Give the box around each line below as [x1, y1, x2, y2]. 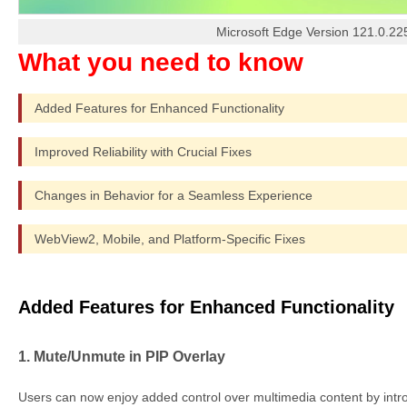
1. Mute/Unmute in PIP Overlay [18, 348, 225, 365]
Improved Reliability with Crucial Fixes [35, 144, 252, 159]
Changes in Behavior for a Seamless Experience [35, 187, 313, 203]
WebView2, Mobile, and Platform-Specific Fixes [35, 231, 305, 246]
